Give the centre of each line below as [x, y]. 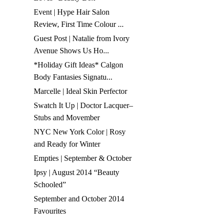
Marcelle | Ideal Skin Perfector [81, 91]
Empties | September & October [83, 158]
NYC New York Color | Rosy [80, 132]
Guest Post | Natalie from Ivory [82, 39]
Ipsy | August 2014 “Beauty [77, 173]
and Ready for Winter [67, 144]
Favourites [50, 211]
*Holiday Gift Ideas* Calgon [79, 65]
